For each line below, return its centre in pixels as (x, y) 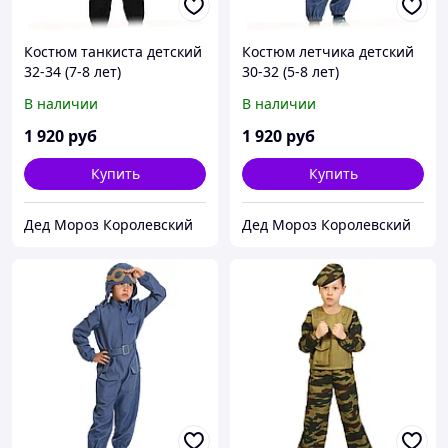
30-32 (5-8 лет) (290, 72)
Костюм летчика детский (328, 52)
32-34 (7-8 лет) (72, 72)
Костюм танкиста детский (113, 52)
